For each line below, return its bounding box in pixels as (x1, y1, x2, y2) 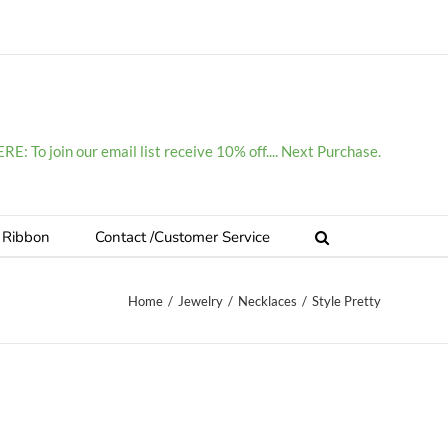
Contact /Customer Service (95, 227, 270, 247)
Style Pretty (312, 292, 381, 309)
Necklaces (238, 292, 297, 309)
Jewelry (178, 292, 223, 309)
